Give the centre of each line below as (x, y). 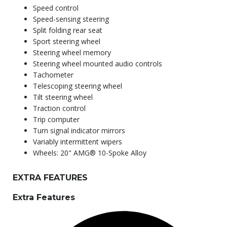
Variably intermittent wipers (78, 142)
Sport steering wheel (67, 42)
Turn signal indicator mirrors (79, 131)
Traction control (59, 108)
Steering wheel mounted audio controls (98, 64)
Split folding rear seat (68, 30)
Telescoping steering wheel (78, 86)
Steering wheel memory (72, 53)
